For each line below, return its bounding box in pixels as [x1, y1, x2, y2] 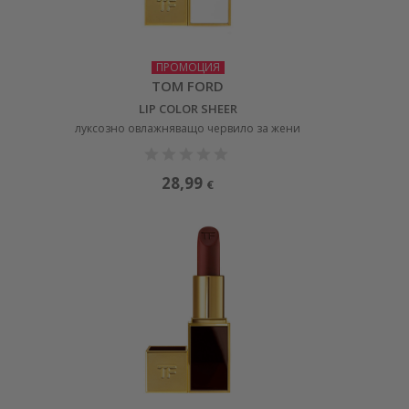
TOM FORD [152, 76, 225, 95]
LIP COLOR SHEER [138, 100, 237, 117]
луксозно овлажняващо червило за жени [75, 120, 301, 136]
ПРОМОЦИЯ [155, 58, 220, 75]
